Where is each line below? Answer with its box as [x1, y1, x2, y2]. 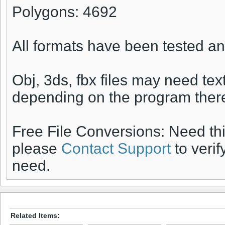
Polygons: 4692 [12, 4, 117, 21]
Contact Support [61, 140, 171, 157]
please [12, 140, 61, 157]
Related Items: [11, 211, 60, 219]
